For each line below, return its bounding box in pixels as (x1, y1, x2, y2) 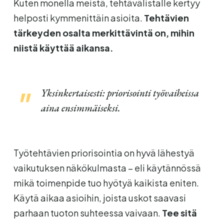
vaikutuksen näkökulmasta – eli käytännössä (13, 161, 201, 173)
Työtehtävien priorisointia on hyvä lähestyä (13, 146, 194, 158)
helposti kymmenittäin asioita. (13, 11, 144, 23)
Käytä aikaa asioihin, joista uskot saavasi (13, 191, 186, 203)
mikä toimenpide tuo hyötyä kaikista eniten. (13, 176, 199, 188)
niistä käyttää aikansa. (13, 41, 113, 53)
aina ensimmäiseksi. (40, 101, 120, 114)
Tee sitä (161, 206, 197, 218)
